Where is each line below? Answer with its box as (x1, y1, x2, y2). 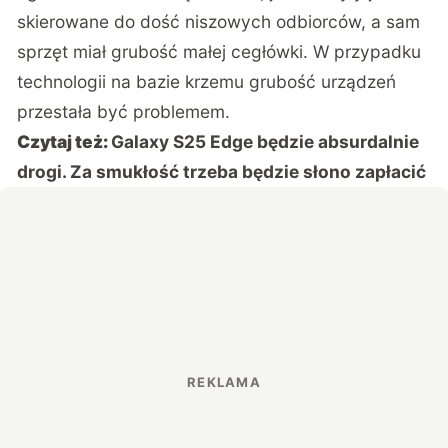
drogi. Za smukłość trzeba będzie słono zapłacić (17, 161, 427, 183)
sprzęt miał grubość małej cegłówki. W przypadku (17, 41, 422, 63)
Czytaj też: (17, 131, 112, 153)
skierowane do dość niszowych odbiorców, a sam (17, 11, 421, 33)
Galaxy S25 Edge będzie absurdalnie (111, 131, 420, 153)
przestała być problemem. (17, 101, 231, 123)
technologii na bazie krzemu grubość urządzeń (17, 71, 397, 93)
